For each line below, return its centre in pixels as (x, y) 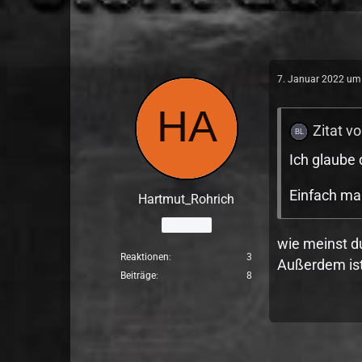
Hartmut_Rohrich (187, 199)
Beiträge (139, 276)
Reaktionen (145, 257)
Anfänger (186, 224)
